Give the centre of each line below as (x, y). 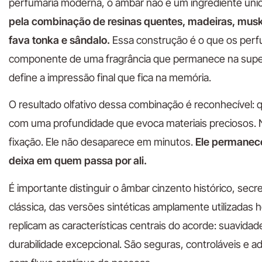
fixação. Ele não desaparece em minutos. (102, 142)
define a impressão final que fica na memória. (110, 77)
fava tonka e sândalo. (59, 40)
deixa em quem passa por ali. (78, 161)
